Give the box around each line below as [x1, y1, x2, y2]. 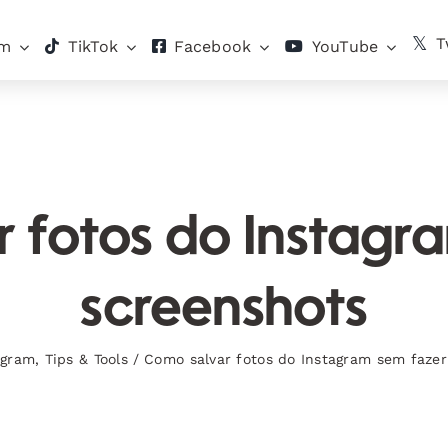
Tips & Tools [44, 351, 128, 367]
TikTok [67, 37, 119, 56]
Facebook [174, 37, 252, 56]
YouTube [311, 37, 379, 56]
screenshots [80, 284, 368, 338]
